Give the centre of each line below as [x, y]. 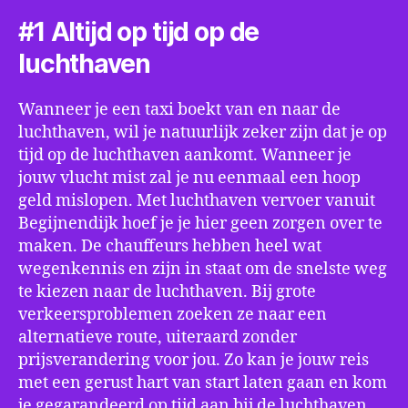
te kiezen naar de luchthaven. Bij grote [167, 292]
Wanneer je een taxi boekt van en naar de [179, 110]
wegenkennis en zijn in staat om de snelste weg [203, 269]
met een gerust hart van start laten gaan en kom [203, 383]
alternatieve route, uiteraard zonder [158, 337]
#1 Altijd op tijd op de [139, 32]
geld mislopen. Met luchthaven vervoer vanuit [197, 201]
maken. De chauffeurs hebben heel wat [170, 246]
